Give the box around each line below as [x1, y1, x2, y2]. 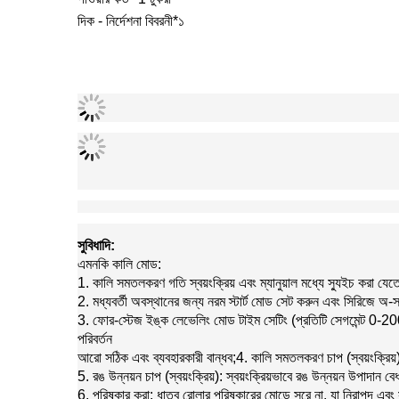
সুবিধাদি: [77, 238, 115, 254]
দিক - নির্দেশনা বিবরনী [77, 13, 173, 29]
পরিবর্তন [77, 331, 112, 347]
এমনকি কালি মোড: [77, 256, 161, 273]
